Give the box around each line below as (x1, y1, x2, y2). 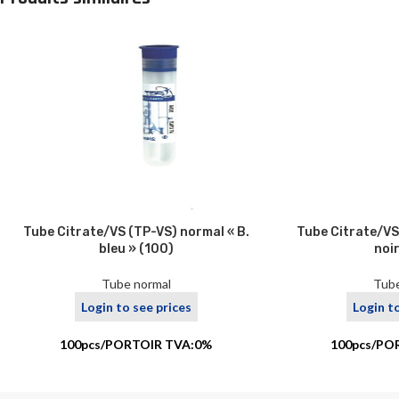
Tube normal (101, 275, 171, 291)
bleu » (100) (98, 240, 174, 256)
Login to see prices (80, 298, 191, 314)
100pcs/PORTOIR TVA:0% (60, 337, 213, 353)
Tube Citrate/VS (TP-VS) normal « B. (22, 224, 249, 240)
